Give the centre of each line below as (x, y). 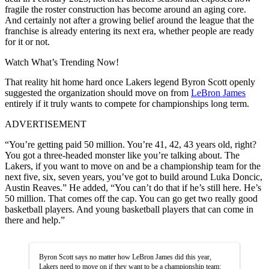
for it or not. (27, 41)
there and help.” (35, 220)
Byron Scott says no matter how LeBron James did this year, (125, 257)
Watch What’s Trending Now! (62, 62)
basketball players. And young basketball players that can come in (129, 209)
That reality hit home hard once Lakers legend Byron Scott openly (130, 82)
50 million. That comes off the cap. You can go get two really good (131, 198)
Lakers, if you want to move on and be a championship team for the (133, 166)
